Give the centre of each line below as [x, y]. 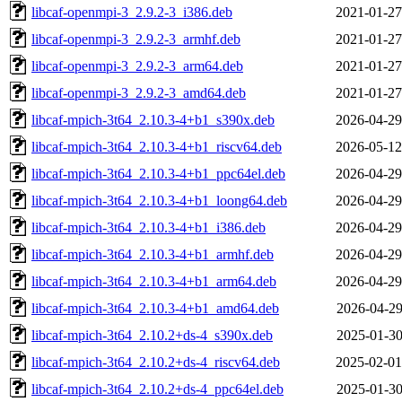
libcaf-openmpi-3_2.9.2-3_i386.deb [132, 12]
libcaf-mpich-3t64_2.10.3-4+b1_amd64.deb [155, 308]
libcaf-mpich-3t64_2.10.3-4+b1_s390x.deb [153, 119]
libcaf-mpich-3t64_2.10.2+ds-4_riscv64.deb [156, 362]
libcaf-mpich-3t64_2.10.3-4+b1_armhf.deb [153, 254]
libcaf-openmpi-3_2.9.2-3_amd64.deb [139, 92]
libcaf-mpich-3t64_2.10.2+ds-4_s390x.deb [152, 335]
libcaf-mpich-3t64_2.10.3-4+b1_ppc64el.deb [158, 173]
